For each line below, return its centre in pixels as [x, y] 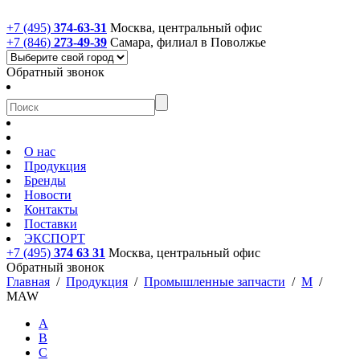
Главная [28, 282]
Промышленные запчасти [215, 282]
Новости [48, 195]
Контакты [51, 209]
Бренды [45, 180]
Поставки [51, 224]
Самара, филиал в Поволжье [188, 42]
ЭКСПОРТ [55, 238]
